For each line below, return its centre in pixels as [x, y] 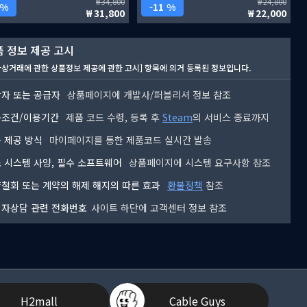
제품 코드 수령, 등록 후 [113, 118]
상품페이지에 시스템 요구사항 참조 [198, 163]
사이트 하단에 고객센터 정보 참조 [159, 208]
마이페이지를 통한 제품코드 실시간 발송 [129, 140]
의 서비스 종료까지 [231, 118]
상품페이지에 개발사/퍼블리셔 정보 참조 [148, 95]
